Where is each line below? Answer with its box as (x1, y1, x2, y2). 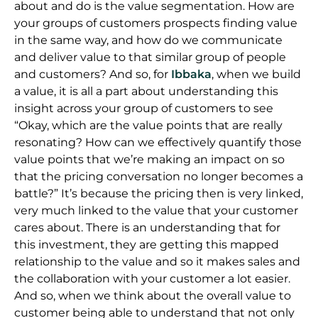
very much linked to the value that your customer (14, 203, 298, 217)
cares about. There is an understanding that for (14, 220, 280, 234)
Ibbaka (171, 67, 212, 81)
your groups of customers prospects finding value (14, 16, 297, 30)
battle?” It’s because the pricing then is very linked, (14, 186, 303, 200)
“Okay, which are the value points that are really (14, 118, 283, 132)
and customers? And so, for (14, 67, 171, 81)
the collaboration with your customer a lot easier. (14, 271, 290, 285)
